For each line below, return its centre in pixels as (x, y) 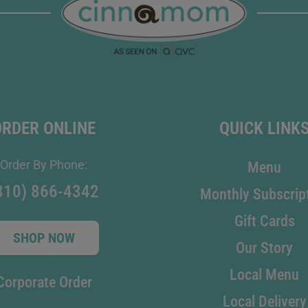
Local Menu (264, 275)
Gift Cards (264, 221)
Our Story (264, 248)
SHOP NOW (44, 238)
